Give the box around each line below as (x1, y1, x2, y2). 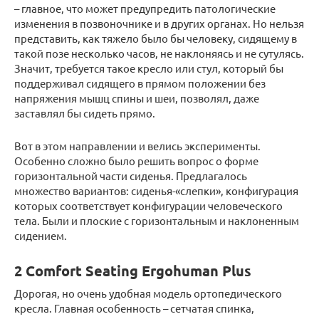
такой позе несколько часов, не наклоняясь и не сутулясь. (14, 46, 304, 61)
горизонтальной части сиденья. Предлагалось (14, 169, 247, 183)
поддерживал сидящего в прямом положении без (14, 76, 266, 90)
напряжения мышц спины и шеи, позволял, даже (14, 91, 259, 105)
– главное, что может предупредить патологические (14, 1, 276, 16)
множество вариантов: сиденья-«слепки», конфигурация (14, 184, 298, 198)
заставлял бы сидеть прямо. (14, 106, 155, 120)
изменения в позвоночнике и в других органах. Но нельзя (14, 16, 304, 31)
